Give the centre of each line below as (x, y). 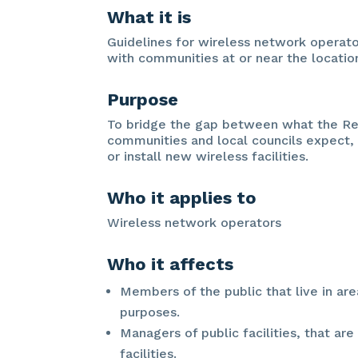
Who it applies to (182, 197)
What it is (149, 17)
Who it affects (171, 264)
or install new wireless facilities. (208, 156)
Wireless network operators (195, 222)
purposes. (150, 312)
